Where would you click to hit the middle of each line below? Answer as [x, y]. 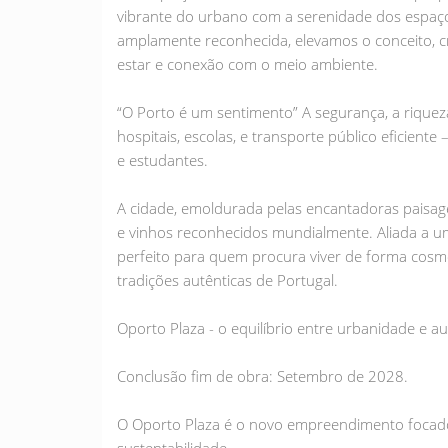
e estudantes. [162, 160]
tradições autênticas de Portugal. [227, 280]
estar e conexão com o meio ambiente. [247, 64]
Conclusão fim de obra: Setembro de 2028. [262, 376]
